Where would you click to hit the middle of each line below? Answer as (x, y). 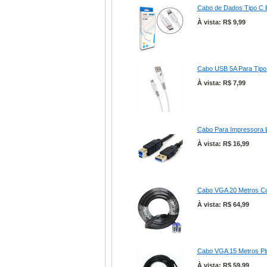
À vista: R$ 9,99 (221, 22)
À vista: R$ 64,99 (223, 204)
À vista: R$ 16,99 (223, 144)
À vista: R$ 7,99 (221, 83)
